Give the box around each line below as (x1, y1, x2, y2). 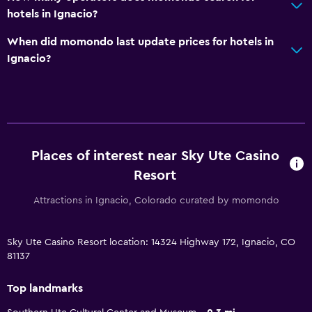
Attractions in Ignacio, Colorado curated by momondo (33, 195, 279, 205)
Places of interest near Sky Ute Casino (31, 148, 279, 163)
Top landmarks (7, 282, 83, 294)
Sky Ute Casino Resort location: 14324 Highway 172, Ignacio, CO (7, 237, 295, 247)
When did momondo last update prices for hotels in (7, 36, 274, 47)
